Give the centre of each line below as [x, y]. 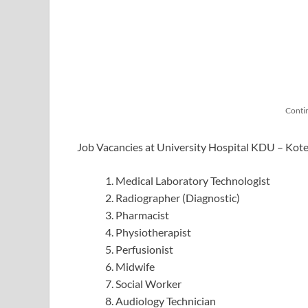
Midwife [135, 266]
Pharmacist [142, 214]
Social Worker [148, 283]
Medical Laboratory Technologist [193, 180]
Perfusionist [144, 249]
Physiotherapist [153, 232]
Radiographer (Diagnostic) [178, 197]
